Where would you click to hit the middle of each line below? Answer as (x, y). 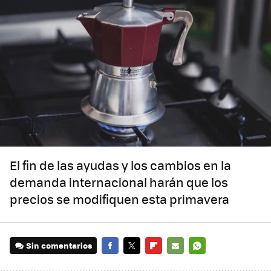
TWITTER (140, 263)
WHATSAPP (210, 263)
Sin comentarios (59, 246)
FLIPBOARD (167, 263)
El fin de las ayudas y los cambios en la (120, 165)
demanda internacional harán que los (119, 182)
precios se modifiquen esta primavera (119, 199)
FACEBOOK (122, 263)
